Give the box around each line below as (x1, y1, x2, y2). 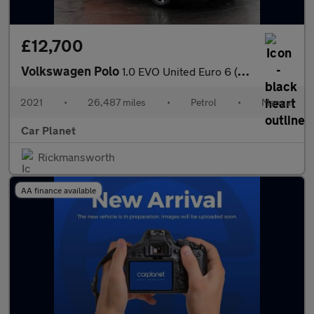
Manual (261, 96, 294, 108)
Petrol (191, 96, 217, 108)
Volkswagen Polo (21, 63, 122, 78)
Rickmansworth (38, 150, 115, 163)
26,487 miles (88, 96, 146, 108)
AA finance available (21, 185, 96, 195)
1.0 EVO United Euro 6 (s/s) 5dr (122, 64, 238, 78)
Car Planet (21, 123, 76, 137)
